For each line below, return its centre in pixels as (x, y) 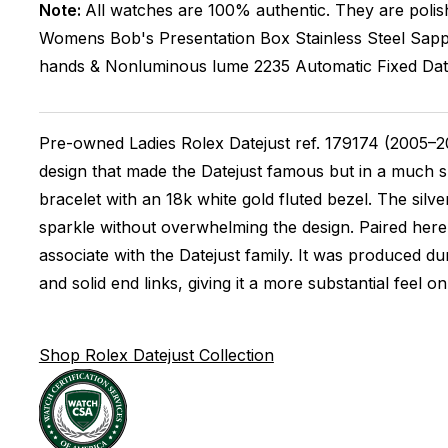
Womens (71, 38)
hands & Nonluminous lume (146, 66)
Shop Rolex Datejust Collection (156, 355)
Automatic (333, 66)
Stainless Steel (349, 38)
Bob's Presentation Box (199, 38)
